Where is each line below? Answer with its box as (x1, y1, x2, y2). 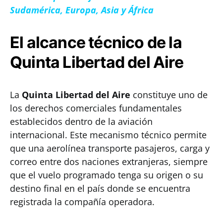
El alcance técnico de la (10, 33, 182, 52)
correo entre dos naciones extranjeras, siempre (10, 156, 208, 167)
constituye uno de (130, 89, 208, 101)
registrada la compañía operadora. (10, 196, 155, 208)
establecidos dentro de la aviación (10, 115, 153, 127)
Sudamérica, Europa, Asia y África (10, 4, 154, 16)
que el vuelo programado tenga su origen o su (10, 169, 203, 181)
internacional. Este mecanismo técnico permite (10, 129, 207, 141)
